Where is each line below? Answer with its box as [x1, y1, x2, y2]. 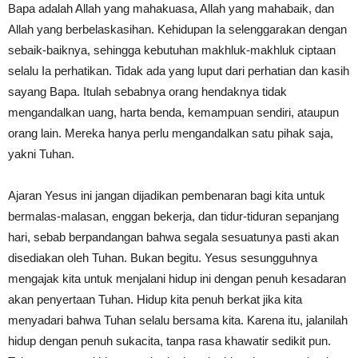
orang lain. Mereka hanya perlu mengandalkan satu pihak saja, [8, 125, 333, 140]
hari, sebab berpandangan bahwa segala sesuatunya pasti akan [8, 229, 339, 244]
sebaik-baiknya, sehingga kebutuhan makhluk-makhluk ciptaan [8, 42, 336, 57]
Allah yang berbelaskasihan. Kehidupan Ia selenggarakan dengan [8, 22, 347, 36]
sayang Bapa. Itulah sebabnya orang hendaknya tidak [8, 84, 287, 98]
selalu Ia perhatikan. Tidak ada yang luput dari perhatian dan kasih [8, 63, 349, 78]
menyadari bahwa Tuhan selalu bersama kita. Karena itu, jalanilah [8, 312, 348, 327]
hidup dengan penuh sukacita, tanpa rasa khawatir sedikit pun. [8, 333, 331, 348]
